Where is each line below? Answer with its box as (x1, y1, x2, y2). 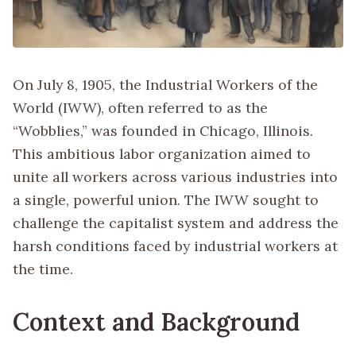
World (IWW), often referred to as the (13, 99, 268, 118)
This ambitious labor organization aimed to (13, 145, 311, 164)
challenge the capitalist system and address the (13, 214, 339, 233)
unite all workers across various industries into (13, 168, 338, 187)
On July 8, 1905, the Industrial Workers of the (13, 75, 318, 95)
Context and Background (13, 306, 300, 338)
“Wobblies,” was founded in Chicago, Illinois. (13, 122, 313, 141)
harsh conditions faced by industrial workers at (13, 237, 338, 256)
